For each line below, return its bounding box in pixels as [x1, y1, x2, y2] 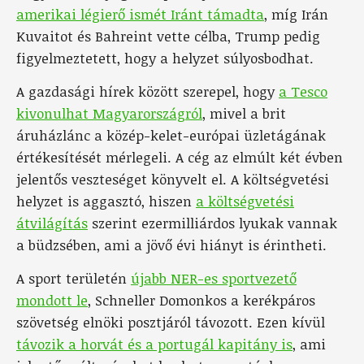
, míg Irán [264, 4, 328, 24]
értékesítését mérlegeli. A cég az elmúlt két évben [16, 147, 343, 167]
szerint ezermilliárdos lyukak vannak [88, 213, 337, 232]
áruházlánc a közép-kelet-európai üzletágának [16, 125, 326, 145]
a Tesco [279, 81, 327, 101]
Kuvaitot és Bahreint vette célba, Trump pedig [16, 26, 320, 45]
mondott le [16, 290, 88, 310]
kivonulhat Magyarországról [16, 103, 202, 123]
